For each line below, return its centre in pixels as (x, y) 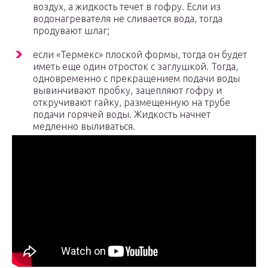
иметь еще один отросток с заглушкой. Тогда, (135, 67)
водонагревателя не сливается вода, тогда (128, 19)
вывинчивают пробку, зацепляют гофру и (127, 91)
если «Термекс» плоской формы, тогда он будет (140, 55)
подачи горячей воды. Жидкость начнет (122, 115)
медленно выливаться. (84, 127)
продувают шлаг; (71, 31)
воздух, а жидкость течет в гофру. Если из (127, 7)
